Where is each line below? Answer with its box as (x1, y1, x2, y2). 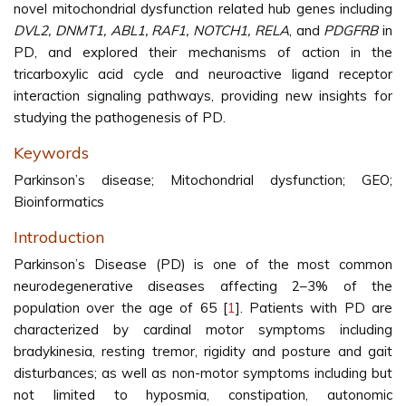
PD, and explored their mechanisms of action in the (14, 43, 392, 61)
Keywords (14, 142, 89, 163)
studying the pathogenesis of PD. (14, 109, 226, 126)
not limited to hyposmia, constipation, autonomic (14, 386, 392, 403)
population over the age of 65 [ (14, 299, 227, 316)
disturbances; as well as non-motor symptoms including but (14, 364, 392, 382)
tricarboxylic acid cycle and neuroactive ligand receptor (14, 65, 392, 82)
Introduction (14, 227, 104, 247)
